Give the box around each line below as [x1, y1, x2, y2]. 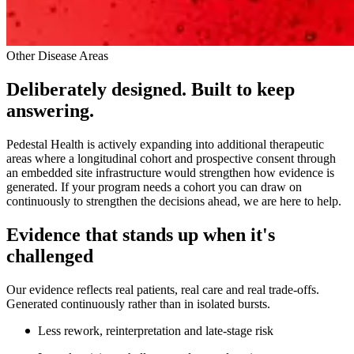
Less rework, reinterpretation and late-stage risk [38, 323, 273, 337]
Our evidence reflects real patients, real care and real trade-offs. [6, 282, 319, 296]
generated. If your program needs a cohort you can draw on [6, 179, 302, 194]
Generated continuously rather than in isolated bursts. [6, 296, 270, 311]
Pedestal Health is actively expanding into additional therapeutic [6, 137, 324, 151]
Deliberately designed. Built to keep [6, 78, 295, 100]
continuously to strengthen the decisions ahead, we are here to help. [6, 194, 341, 208]
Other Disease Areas [6, 49, 108, 62]
